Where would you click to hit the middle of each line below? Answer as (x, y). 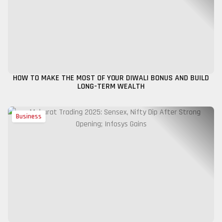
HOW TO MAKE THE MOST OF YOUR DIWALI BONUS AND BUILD (111, 78)
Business (29, 116)
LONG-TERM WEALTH (111, 86)
